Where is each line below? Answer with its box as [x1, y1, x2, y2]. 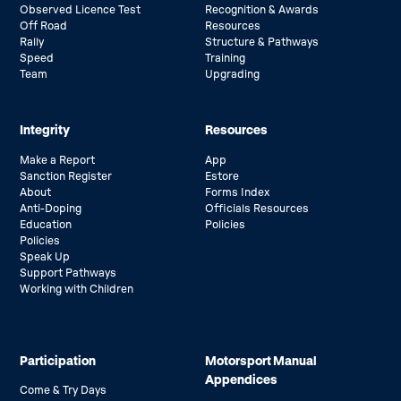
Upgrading [205, 68, 260, 80]
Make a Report [20, 154, 96, 166]
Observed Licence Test [20, 4, 141, 15]
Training [205, 52, 245, 64]
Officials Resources [205, 202, 309, 214]
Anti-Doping [20, 202, 82, 214]
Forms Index [205, 186, 269, 198]
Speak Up [20, 251, 71, 262]
